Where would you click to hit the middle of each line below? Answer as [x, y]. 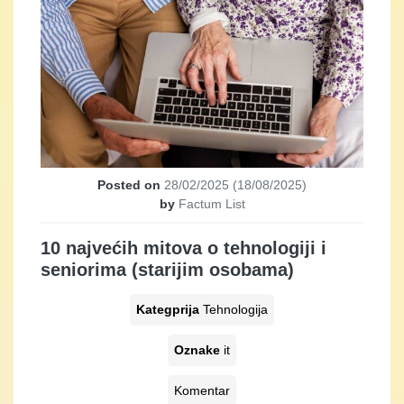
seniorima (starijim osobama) [167, 269]
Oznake [199, 349]
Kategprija [170, 309]
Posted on [131, 184]
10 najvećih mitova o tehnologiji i [184, 248]
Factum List [211, 203]
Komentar [202, 390]
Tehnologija [235, 309]
